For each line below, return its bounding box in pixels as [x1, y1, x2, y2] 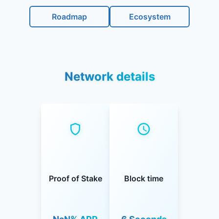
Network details [64, 69, 155, 84]
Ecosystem [129, 11, 171, 22]
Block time [124, 173, 163, 183]
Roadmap [52, 11, 87, 22]
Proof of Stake [48, 173, 102, 183]
